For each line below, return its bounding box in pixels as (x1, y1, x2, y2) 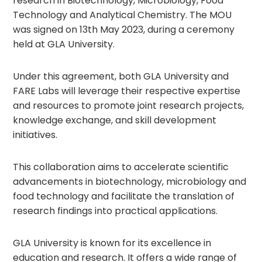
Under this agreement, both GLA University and (13, 70, 229, 83)
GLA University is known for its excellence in (13, 236, 212, 250)
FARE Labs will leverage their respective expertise (13, 84, 241, 98)
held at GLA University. (13, 37, 115, 51)
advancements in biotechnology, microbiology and (13, 175, 247, 188)
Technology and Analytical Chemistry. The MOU (13, 8, 232, 22)
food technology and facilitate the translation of (13, 189, 235, 203)
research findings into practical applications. (13, 204, 218, 218)
